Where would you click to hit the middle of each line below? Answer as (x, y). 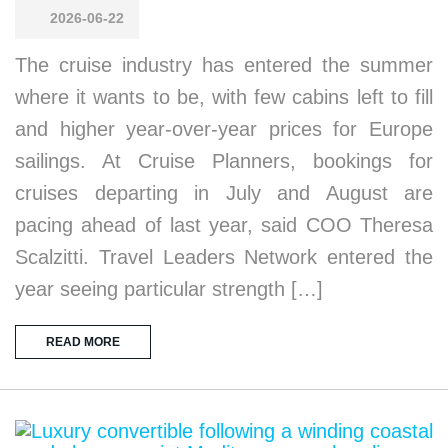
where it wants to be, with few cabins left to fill (224, 96)
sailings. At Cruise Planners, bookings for (224, 160)
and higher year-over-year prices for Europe (224, 128)
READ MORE (83, 341)
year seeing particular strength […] (169, 288)
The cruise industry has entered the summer (224, 64)
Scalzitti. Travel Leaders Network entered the (224, 256)
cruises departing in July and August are (224, 192)
